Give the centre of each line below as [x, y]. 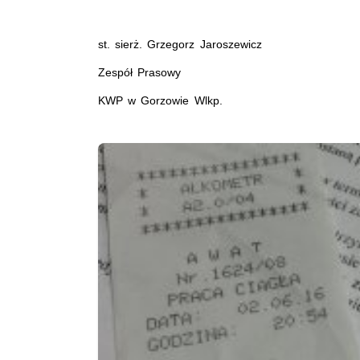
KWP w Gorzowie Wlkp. [160, 101]
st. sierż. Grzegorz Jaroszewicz [180, 45]
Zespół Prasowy [140, 73]
